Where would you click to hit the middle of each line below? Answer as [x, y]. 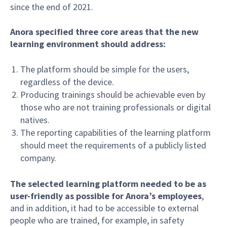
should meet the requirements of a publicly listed [113, 145]
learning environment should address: [88, 44]
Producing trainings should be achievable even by [112, 94]
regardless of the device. [67, 82]
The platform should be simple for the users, [104, 69]
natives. [35, 120]
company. [38, 158]
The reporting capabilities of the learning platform [115, 132]
